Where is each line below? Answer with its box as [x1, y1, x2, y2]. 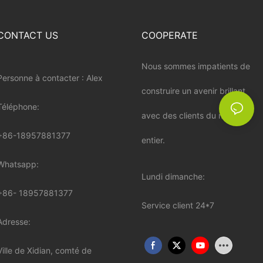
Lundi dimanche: [141, 171, 205, 182]
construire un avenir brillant [141, 86, 245, 96]
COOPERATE [141, 29, 198, 42]
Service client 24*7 [141, 200, 214, 211]
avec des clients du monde [141, 110, 245, 121]
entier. [141, 135, 165, 146]
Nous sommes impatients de [141, 61, 250, 72]
